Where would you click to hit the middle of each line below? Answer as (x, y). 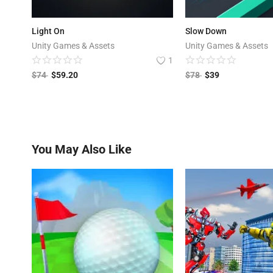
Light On (48, 31)
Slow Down (206, 31)
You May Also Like (82, 150)
